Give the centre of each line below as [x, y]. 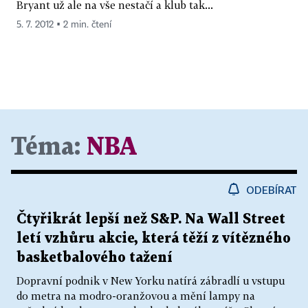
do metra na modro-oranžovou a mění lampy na [136, 296]
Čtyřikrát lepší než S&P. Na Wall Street [151, 220]
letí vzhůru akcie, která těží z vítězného [154, 239]
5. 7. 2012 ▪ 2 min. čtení [64, 25]
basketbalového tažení [95, 258]
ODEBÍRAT [272, 190]
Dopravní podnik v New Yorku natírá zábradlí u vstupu [151, 281]
